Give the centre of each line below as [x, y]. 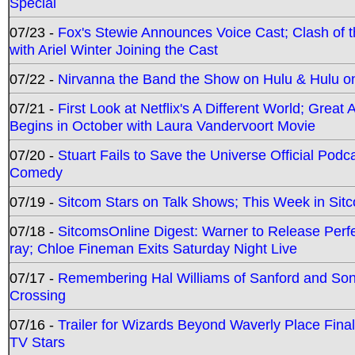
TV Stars [37, 342]
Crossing [38, 295]
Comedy [36, 172]
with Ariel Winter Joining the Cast [114, 49]
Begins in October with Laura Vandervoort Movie [162, 125]
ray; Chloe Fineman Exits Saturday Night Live [153, 248]
